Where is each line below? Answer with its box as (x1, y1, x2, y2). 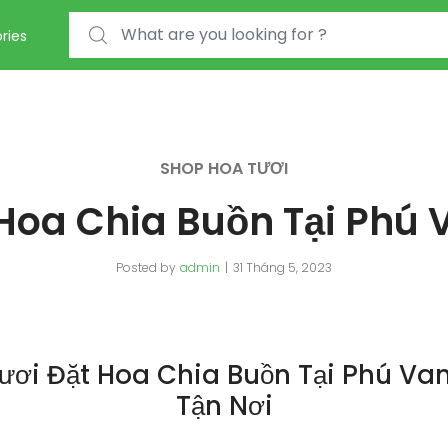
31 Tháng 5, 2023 (233, 259, 332, 276)
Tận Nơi (175, 388, 273, 424)
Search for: (68, 14, 144, 34)
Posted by (116, 259, 176, 276)
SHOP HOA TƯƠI (160, 157, 288, 180)
